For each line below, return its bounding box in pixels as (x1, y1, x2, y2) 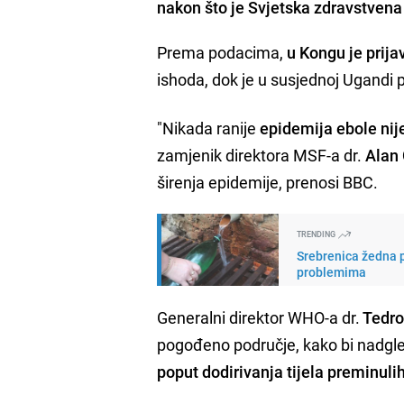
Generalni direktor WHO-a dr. (157, 306, 361, 328)
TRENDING (297, 227, 338, 240)
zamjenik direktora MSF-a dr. (157, 143, 366, 166)
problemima (297, 262, 367, 280)
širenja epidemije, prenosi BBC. (157, 170, 379, 193)
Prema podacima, (157, 41, 288, 63)
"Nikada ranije (157, 116, 261, 139)
